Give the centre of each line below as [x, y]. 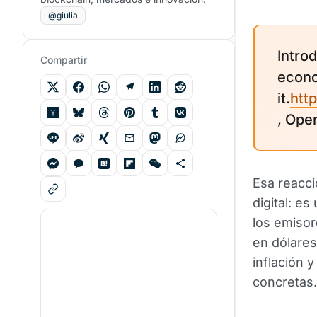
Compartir [64, 60]
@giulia [63, 15]
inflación [278, 262]
